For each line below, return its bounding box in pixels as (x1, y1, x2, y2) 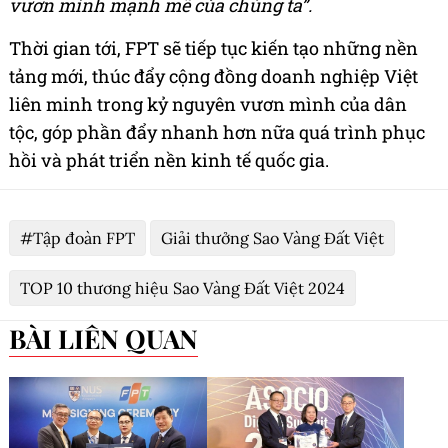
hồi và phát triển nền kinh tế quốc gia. (9, 147, 329, 172)
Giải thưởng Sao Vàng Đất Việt (161, 227, 384, 248)
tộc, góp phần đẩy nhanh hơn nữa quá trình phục (9, 119, 425, 144)
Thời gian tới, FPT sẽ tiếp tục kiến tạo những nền (9, 35, 418, 60)
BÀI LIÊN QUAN (26, 320, 198, 356)
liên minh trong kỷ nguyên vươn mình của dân (9, 91, 407, 116)
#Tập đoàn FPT (20, 227, 135, 248)
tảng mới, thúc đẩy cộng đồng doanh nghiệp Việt (9, 63, 418, 88)
